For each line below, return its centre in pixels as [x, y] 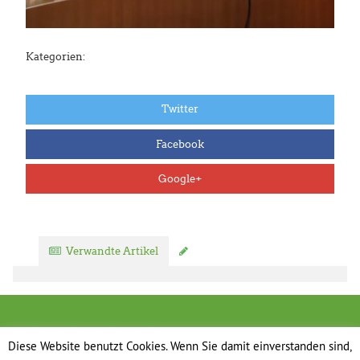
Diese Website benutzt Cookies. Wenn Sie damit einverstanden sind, [180, 346]
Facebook [180, 144]
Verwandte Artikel [112, 251]
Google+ [180, 178]
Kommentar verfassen [250, 251]
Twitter [180, 109]
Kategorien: [55, 56]
